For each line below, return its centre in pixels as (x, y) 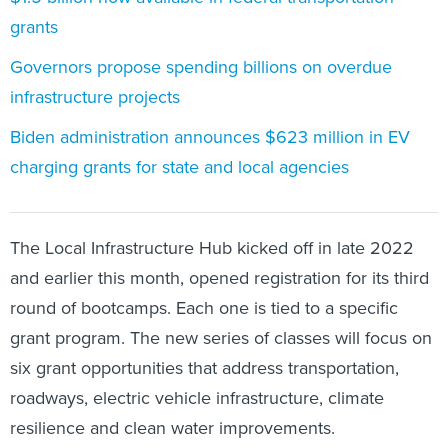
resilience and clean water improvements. (172, 427)
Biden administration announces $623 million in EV (210, 136)
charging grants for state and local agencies (179, 166)
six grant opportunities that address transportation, (204, 367)
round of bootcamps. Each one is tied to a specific (204, 307)
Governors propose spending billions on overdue (201, 66)
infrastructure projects (95, 96)
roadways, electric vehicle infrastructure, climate (197, 397)
